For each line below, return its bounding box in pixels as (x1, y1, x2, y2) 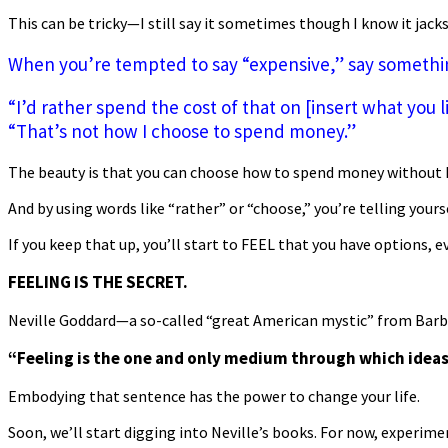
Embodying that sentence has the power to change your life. (8, 385, 420, 406)
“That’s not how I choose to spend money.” (8, 118, 356, 143)
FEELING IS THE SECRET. (8, 270, 188, 293)
